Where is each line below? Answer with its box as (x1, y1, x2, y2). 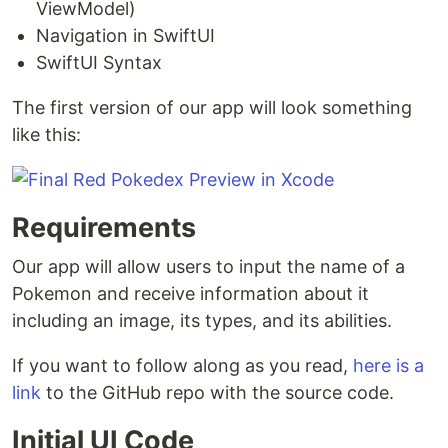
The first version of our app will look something (12, 97, 412, 119)
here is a (353, 355, 424, 377)
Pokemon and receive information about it (12, 283, 369, 305)
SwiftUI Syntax (36, 52, 162, 74)
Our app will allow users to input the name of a (12, 256, 405, 278)
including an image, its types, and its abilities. (12, 310, 392, 332)
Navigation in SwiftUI (36, 25, 215, 47)
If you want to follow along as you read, (12, 355, 353, 377)
